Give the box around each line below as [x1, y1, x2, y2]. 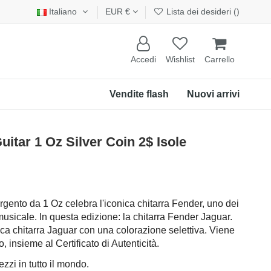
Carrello [204, 54, 235, 65]
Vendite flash [109, 88, 169, 99]
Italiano [47, 7, 80, 16]
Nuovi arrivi [187, 88, 240, 99]
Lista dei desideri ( [164, 7, 237, 16]
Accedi [131, 54, 156, 65]
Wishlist [166, 54, 195, 65]
